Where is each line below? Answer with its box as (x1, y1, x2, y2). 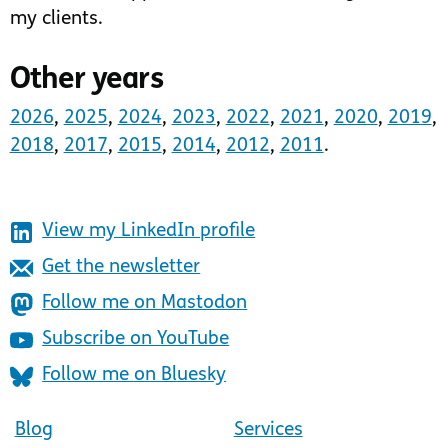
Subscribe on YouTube (42, 329, 230, 349)
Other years (9, 65, 163, 97)
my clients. (9, 10, 103, 30)
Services (233, 420, 303, 440)
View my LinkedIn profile (42, 222, 256, 242)
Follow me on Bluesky (42, 365, 227, 385)
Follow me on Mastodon (42, 294, 248, 314)
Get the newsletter (42, 258, 201, 278)
